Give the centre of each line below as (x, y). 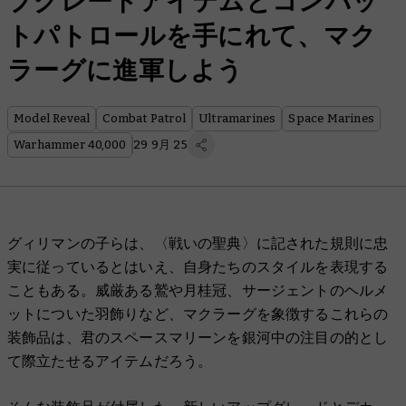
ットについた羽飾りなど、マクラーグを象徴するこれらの (198, 314)
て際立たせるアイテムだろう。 (110, 361)
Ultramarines (237, 118)
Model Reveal (52, 118)
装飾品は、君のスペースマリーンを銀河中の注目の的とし (198, 338)
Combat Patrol (145, 118)
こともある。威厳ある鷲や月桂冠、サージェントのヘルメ (198, 290)
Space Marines (332, 118)
